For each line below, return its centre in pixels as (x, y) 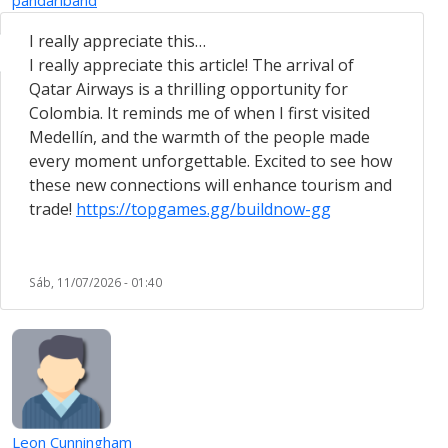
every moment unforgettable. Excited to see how (210, 160)
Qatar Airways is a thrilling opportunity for (188, 88)
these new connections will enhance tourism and (210, 184)
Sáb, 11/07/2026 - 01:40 (95, 281)
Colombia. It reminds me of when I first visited (199, 112)
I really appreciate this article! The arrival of (191, 64)
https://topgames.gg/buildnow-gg (203, 208)
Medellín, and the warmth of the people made (199, 136)
